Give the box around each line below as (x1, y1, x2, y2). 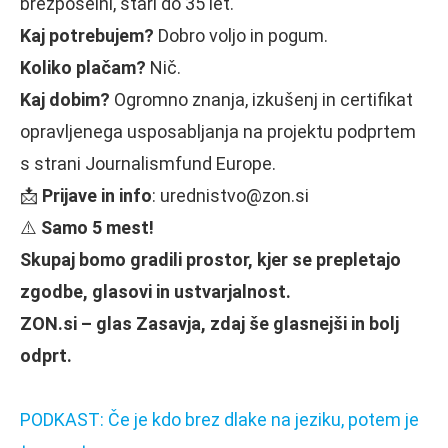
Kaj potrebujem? (20, 24, 154, 46)
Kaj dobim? (20, 88, 110, 110)
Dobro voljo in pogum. (154, 24, 328, 46)
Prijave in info (42, 184, 152, 206)
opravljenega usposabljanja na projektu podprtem (20, 120, 416, 142)
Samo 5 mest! (41, 216, 154, 238)
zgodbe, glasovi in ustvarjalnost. (20, 280, 291, 302)
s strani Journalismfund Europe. (20, 152, 276, 174)
